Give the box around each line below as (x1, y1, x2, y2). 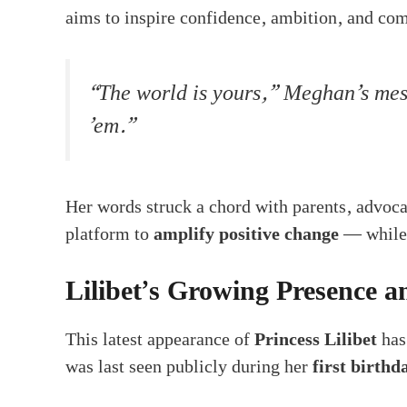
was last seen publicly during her (65, 352, 313, 382)
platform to (65, 219, 154, 249)
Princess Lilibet (254, 324, 377, 354)
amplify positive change (154, 219, 339, 249)
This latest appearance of (65, 324, 254, 354)
